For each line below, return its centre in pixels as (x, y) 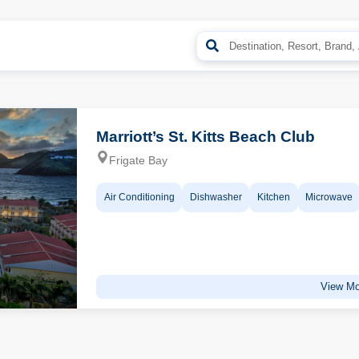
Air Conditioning (139, 198)
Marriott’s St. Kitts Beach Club (206, 137)
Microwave (329, 198)
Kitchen (273, 198)
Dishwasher (216, 198)
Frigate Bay (138, 160)
